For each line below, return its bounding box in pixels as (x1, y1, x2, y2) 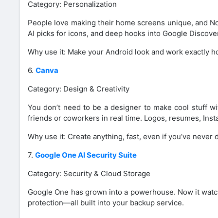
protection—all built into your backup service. (28, 198, 184, 207)
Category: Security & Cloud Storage (28, 168, 150, 178)
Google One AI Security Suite (35, 150, 137, 160)
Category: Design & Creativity (28, 84, 129, 93)
